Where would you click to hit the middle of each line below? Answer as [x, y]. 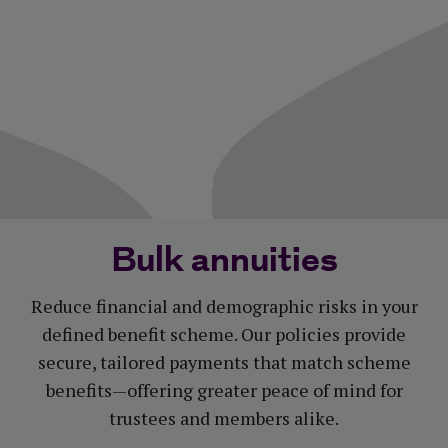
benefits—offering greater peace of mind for [224, 390]
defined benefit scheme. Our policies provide [224, 334]
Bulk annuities [224, 262]
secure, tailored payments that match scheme [224, 362]
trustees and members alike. [224, 418]
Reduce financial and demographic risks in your [224, 306]
